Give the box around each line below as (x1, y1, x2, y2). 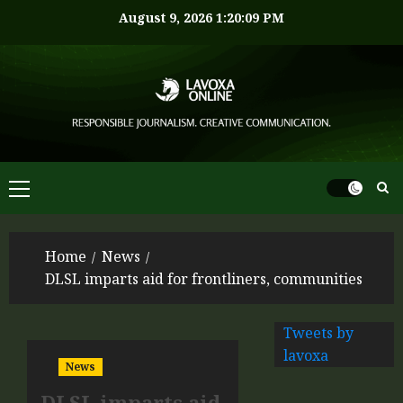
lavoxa (283, 345, 329, 365)
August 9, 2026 (119, 8, 216, 26)
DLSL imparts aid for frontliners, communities (45, 269, 363, 289)
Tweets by (283, 323, 354, 343)
